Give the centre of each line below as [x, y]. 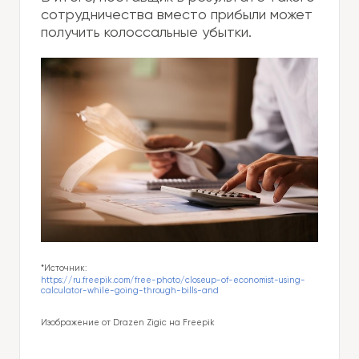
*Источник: [64, 269]
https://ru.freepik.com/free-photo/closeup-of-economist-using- [173, 281]
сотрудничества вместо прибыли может [177, 15]
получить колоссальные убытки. [146, 33]
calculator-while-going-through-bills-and [130, 291]
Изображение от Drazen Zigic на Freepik [128, 323]
